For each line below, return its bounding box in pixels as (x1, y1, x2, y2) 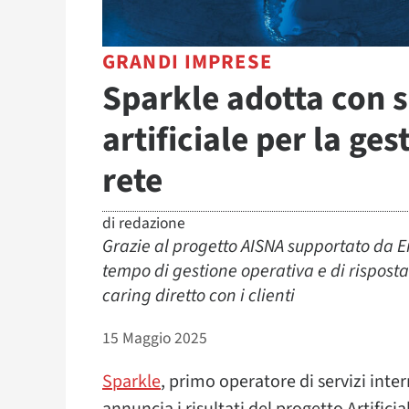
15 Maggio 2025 (102, 326, 207, 350)
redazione (119, 211, 185, 235)
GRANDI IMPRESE (102, 47, 272, 77)
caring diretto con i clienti (102, 282, 295, 309)
